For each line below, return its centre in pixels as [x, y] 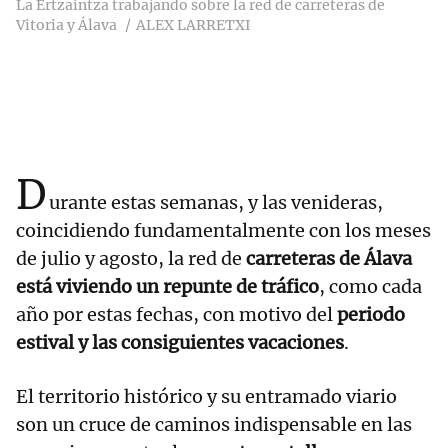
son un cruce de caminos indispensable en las [214, 425]
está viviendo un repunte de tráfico [167, 287]
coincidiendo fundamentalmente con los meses [223, 231]
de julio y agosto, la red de [131, 259]
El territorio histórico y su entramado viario [206, 397]
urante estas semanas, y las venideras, [216, 203]
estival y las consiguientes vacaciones [180, 343]
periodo [369, 315]
